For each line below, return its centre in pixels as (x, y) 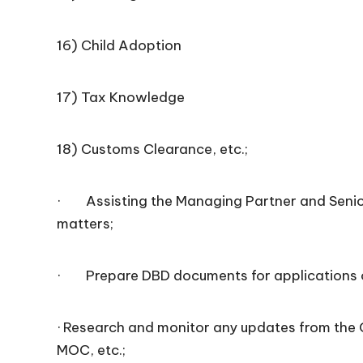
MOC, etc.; (91, 350)
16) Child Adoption (119, 45)
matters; (85, 224)
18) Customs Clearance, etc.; (152, 149)
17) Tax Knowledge (121, 97)
